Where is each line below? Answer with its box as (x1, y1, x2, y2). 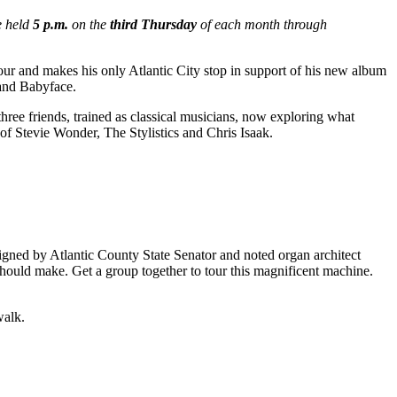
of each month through (197, 16, 327, 32)
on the (68, 16, 110, 32)
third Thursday (110, 16, 197, 32)
